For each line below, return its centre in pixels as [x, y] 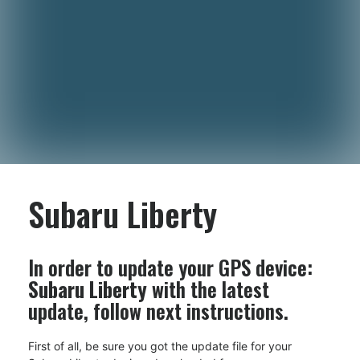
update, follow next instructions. [158, 311]
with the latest [208, 289]
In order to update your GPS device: [170, 267]
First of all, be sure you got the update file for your [160, 346]
